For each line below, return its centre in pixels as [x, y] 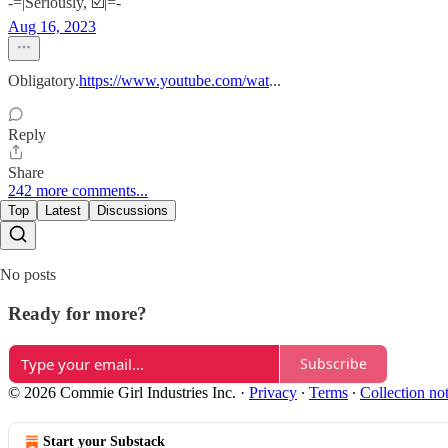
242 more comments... [78, 191]
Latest [63, 211]
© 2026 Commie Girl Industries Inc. [122, 392]
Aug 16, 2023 [52, 27]
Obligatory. [43, 81]
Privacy [273, 392]
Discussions [132, 211]
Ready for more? [77, 313]
